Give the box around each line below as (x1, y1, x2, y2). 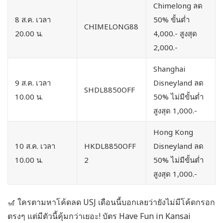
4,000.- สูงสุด (153, 28, 197, 38)
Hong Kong (153, 126, 193, 137)
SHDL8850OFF (84, 84, 135, 95)
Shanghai (153, 63, 185, 74)
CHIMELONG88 (84, 21, 138, 31)
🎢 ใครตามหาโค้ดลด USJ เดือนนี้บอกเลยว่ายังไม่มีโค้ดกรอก (7, 196, 215, 208)
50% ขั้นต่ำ (153, 14, 190, 24)
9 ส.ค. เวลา (15, 77, 51, 88)
